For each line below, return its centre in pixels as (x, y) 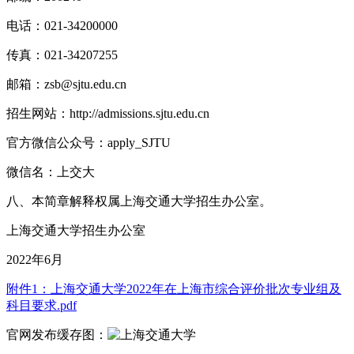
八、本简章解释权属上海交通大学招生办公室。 (139, 201)
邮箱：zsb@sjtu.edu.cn (66, 85)
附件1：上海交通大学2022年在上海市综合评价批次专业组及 (174, 289)
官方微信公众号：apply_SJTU (88, 143)
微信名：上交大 (51, 172)
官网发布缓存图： (57, 335)
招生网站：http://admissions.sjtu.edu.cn (108, 114)
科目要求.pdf (41, 306)
